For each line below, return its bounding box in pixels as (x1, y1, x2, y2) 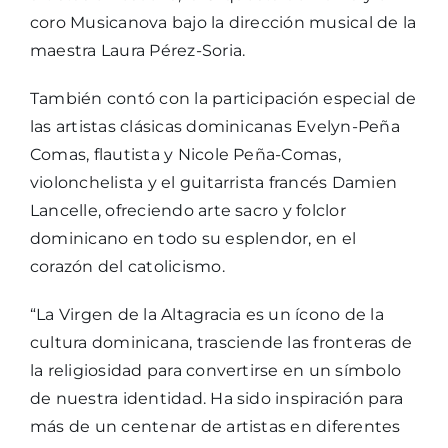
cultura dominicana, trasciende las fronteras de (29, 333, 413, 353)
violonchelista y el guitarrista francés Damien (29, 173, 398, 193)
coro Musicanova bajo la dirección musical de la (29, 13, 417, 33)
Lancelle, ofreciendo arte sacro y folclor (29, 201, 346, 221)
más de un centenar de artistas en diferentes (29, 417, 401, 437)
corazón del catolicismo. (29, 257, 225, 277)
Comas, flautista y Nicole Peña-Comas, (29, 145, 341, 165)
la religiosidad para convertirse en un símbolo (29, 361, 402, 381)
